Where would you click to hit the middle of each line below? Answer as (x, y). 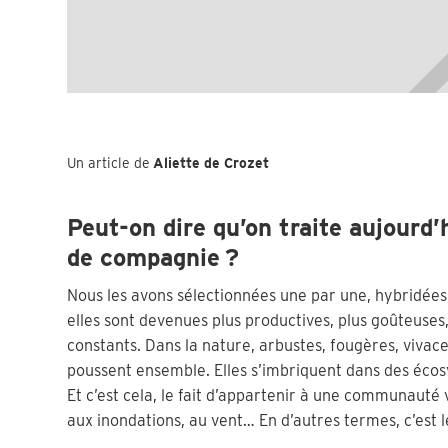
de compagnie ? (153, 257)
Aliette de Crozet (211, 163)
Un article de (109, 163)
